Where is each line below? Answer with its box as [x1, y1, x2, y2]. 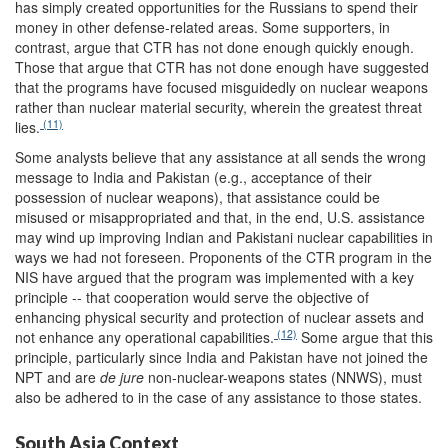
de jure [100, 367, 144, 388]
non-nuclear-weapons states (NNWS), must [144, 367, 422, 388]
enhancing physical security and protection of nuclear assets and [15, 307, 424, 328]
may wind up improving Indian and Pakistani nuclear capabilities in [15, 227, 433, 248]
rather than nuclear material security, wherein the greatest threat [15, 97, 422, 118]
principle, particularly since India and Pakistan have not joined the [15, 347, 428, 368]
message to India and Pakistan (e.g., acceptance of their [15, 167, 372, 188]
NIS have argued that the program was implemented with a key [15, 267, 414, 288]
